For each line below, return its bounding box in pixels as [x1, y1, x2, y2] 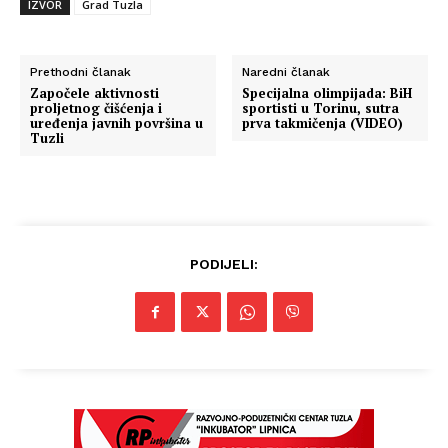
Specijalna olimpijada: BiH [242, 84, 413, 102]
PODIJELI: [190, 256, 258, 272]
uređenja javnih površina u [30, 114, 203, 132]
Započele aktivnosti [30, 84, 159, 102]
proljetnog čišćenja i [30, 99, 162, 117]
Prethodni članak [30, 65, 131, 79]
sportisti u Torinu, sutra [242, 99, 400, 117]
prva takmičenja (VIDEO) [242, 114, 404, 132]
